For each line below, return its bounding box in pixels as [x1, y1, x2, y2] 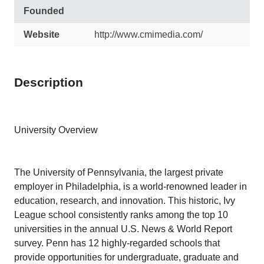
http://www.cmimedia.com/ [94, 29, 203, 39]
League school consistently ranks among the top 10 [14, 210, 228, 220]
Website [24, 29, 60, 39]
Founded [24, 6, 64, 16]
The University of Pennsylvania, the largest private [14, 167, 223, 177]
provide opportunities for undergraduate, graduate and [14, 252, 239, 262]
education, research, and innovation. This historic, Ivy [14, 196, 235, 206]
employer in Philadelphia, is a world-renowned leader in [14, 181, 247, 192]
